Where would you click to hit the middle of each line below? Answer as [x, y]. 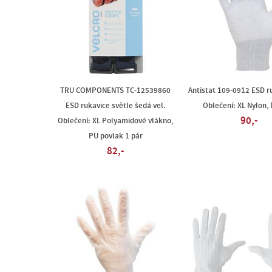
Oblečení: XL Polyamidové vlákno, [115, 121]
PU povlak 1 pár [115, 136]
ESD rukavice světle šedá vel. [115, 106]
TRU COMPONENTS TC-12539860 [115, 90]
